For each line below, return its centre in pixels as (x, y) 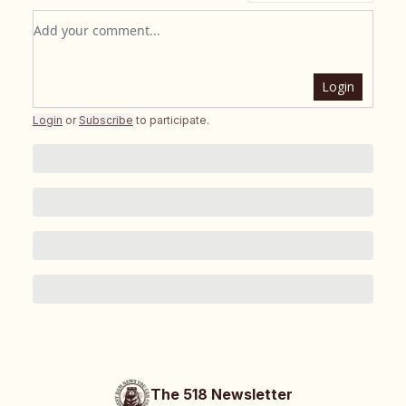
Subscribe (106, 121)
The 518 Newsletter (221, 395)
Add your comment (99, 21)
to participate (171, 121)
